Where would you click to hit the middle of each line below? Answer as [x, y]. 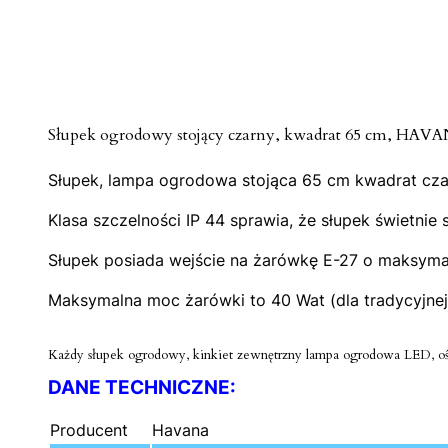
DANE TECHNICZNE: [142, 387]
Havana [180, 430]
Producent [89, 430]
